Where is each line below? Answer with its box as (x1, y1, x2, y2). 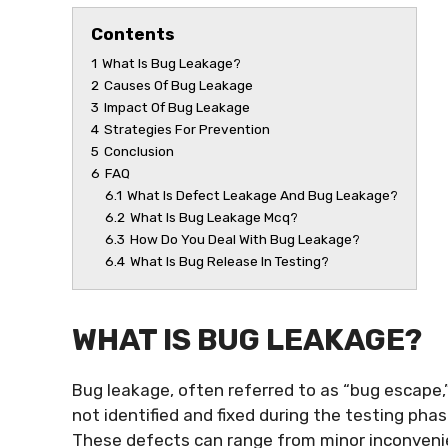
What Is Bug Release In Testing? (130, 252, 329, 269)
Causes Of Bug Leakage (104, 76, 253, 93)
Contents (91, 23, 175, 44)
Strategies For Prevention (104, 120, 270, 137)
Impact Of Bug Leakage (104, 98, 250, 115)
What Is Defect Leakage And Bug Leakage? (127, 186, 398, 203)
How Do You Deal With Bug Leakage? (130, 230, 360, 247)
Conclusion (104, 142, 174, 159)
